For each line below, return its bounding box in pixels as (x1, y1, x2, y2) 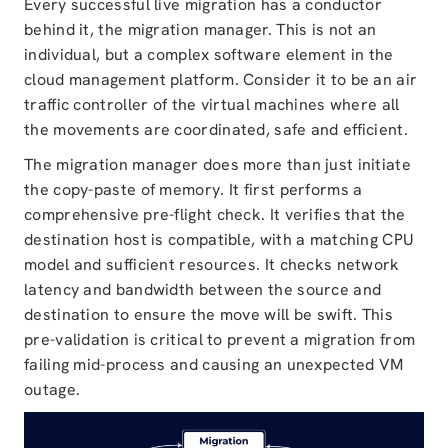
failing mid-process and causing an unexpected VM (24, 354, 404, 375)
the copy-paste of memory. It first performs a (24, 179, 363, 200)
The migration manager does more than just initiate (24, 154, 411, 175)
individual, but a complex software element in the (24, 44, 394, 65)
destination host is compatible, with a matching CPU (24, 229, 415, 250)
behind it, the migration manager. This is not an (24, 19, 377, 40)
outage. (24, 379, 81, 400)
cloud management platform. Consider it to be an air (24, 69, 418, 90)
